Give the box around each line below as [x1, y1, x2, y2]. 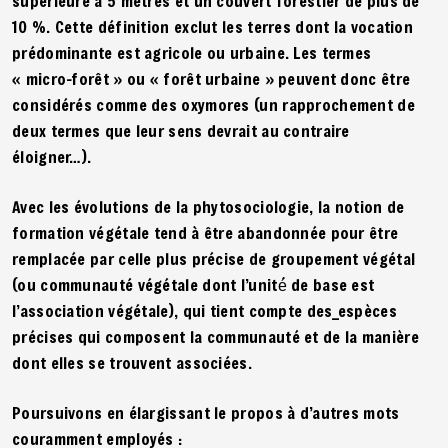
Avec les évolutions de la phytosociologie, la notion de [12, 195, 405, 217]
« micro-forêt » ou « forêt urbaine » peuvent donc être [12, 67, 411, 89]
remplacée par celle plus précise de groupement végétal [12, 247, 416, 269]
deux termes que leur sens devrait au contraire [12, 119, 350, 141]
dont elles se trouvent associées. [12, 351, 257, 373]
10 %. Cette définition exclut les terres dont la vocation [12, 15, 414, 37]
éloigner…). [12, 145, 96, 167]
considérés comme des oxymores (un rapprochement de [12, 93, 415, 115]
